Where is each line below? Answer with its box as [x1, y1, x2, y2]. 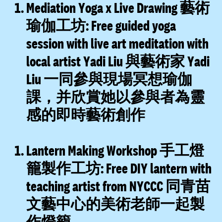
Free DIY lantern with [104, 160, 212, 176]
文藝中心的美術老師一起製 [26, 196, 205, 212]
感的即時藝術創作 [26, 107, 146, 123]
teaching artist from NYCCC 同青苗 [26, 178, 211, 194]
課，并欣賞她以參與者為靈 [26, 89, 205, 105]
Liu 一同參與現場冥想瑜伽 [26, 71, 193, 87]
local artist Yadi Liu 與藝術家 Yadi [26, 53, 210, 69]
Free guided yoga [89, 17, 176, 34]
